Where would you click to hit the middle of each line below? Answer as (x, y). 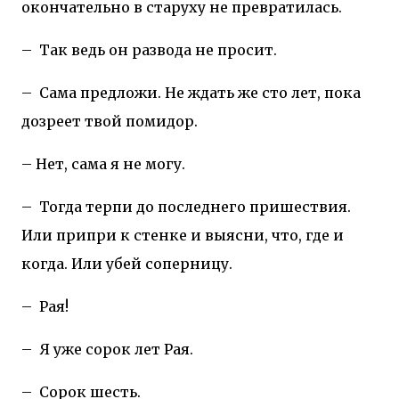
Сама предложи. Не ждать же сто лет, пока (200, 92)
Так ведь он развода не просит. (158, 49)
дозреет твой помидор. (110, 121)
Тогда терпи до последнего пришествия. (195, 206)
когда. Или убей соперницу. (127, 263)
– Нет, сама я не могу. (103, 163)
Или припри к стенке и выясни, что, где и (183, 235)
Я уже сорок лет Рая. (116, 349)
